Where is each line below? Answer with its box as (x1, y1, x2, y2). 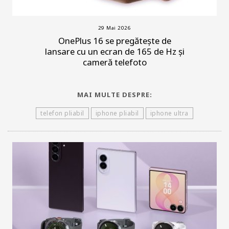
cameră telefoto (82, 56, 147, 68)
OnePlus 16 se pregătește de (58, 35, 171, 47)
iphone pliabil (95, 109, 139, 118)
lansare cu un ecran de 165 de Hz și (44, 45, 185, 58)
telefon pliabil (40, 109, 84, 118)
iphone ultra (150, 109, 189, 118)
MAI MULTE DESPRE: (77, 90, 152, 100)
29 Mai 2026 (98, 25, 131, 32)
